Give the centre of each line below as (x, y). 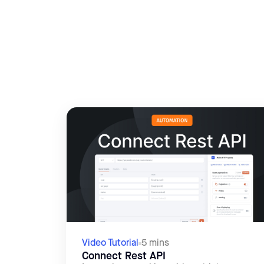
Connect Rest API (123, 256)
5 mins (155, 243)
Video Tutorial (110, 243)
